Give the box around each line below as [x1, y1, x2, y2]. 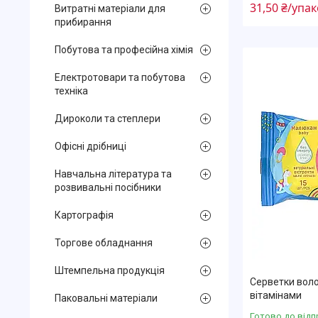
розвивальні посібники [55, 182, 161, 193]
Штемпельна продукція [55, 265, 165, 276]
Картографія [55, 209, 114, 221]
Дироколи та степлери [55, 113, 160, 124]
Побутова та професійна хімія [55, 44, 193, 55]
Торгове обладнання [55, 237, 153, 248]
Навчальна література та [55, 168, 172, 180]
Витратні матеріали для [55, 3, 165, 14]
